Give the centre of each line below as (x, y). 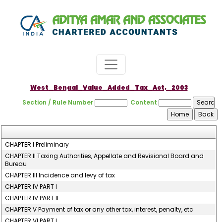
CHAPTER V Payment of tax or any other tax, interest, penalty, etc (99, 209)
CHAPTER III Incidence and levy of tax (60, 175)
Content (144, 102)
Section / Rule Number (58, 102)
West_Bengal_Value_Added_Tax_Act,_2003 (109, 87)
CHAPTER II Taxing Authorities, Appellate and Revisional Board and (105, 156)
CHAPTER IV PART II (32, 198)
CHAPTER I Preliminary (37, 144)
